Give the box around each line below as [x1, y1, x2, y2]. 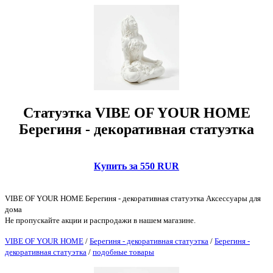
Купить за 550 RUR [94, 160, 179, 171]
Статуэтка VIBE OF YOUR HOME [23, 105, 250, 121]
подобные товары [93, 247, 154, 257]
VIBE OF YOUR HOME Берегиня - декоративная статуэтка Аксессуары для [5, 193, 261, 203]
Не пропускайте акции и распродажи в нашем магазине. [5, 215, 196, 225]
